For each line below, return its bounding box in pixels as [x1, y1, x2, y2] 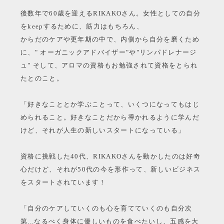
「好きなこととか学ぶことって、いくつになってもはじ [20, 100, 199, 108]
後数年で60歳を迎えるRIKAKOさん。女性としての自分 [20, 9, 200, 17]
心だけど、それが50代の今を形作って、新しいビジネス [20, 165, 201, 173]
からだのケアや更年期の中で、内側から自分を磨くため [20, 35, 199, 43]
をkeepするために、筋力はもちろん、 [20, 22, 144, 30]
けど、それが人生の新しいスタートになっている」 [20, 126, 185, 134]
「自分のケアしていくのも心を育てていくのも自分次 [20, 204, 192, 212]
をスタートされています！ [20, 178, 106, 186]
